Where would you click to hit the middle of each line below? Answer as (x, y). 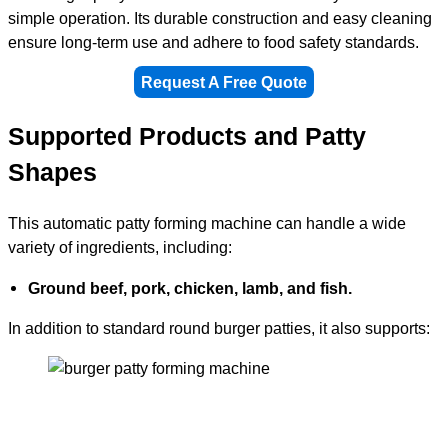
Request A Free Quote (224, 82)
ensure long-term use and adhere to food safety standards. (213, 41)
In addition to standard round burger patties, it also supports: (219, 327)
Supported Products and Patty (187, 136)
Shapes (52, 172)
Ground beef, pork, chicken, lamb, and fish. (190, 287)
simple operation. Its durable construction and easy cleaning (220, 17)
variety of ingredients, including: (120, 247)
